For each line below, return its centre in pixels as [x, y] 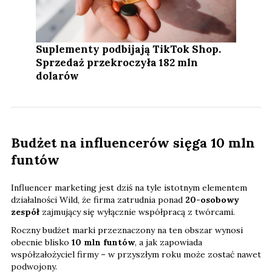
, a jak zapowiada [168, 242]
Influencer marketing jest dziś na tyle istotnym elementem [129, 187]
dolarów [58, 76]
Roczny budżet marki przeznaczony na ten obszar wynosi [127, 230]
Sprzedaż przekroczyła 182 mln [117, 62]
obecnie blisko [41, 242]
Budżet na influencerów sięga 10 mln [133, 142]
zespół [25, 212]
